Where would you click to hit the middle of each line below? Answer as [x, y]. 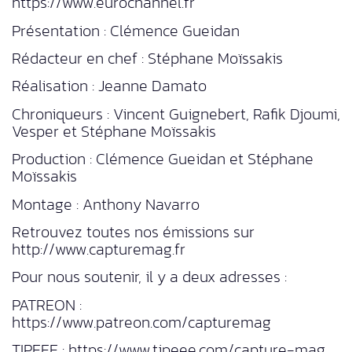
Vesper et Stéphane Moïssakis [114, 131]
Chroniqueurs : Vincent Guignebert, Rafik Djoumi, [176, 114]
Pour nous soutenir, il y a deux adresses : [149, 277]
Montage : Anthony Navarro [106, 204]
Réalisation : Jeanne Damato [109, 86]
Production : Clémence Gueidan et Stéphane [163, 159]
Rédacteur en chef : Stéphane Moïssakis [147, 59]
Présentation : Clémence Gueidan [126, 30]
